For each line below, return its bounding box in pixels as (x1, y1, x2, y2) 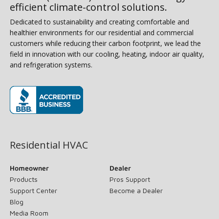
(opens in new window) (9, 115, 93, 127)
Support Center (10, 186, 57, 195)
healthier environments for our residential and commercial (10, 27, 194, 37)
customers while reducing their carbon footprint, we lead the (10, 38, 201, 48)
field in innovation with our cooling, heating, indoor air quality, (10, 49, 204, 59)
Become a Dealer (109, 186, 163, 195)
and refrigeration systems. (10, 60, 92, 69)
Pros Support (109, 175, 150, 183)
